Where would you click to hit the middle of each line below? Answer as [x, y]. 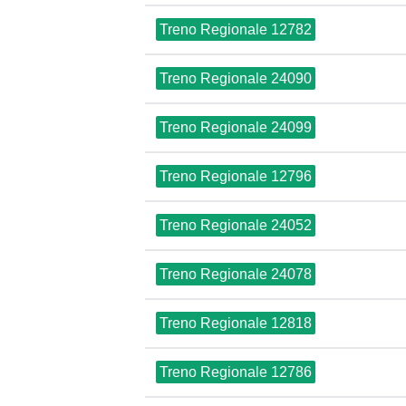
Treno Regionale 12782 [236, 29]
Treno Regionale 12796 [236, 176]
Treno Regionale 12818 [236, 323]
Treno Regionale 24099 [236, 127]
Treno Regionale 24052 [236, 225]
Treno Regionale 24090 [236, 78]
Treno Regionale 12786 [236, 372]
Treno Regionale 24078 [236, 274]
